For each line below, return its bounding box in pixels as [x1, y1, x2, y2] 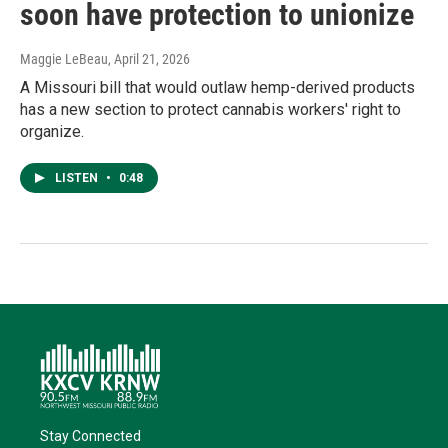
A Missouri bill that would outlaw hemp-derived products [20, 78, 415, 98]
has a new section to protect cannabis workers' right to [20, 100, 401, 120]
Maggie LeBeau [20, 51, 108, 68]
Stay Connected [40, 428, 141, 445]
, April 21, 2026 [108, 51, 190, 68]
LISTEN [55, 171, 101, 186]
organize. [20, 122, 84, 142]
